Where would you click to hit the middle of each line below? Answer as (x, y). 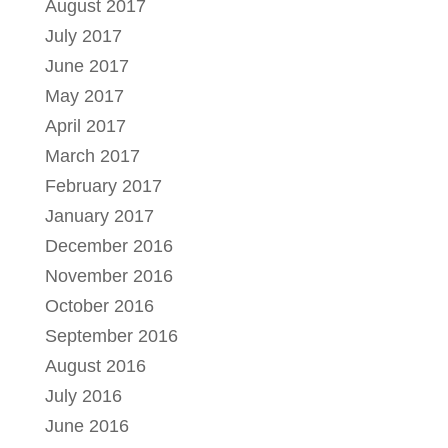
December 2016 (108, 245)
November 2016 (108, 275)
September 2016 (111, 335)
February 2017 (103, 185)
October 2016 (99, 305)
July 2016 (83, 395)
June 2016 (86, 425)
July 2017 (83, 35)
